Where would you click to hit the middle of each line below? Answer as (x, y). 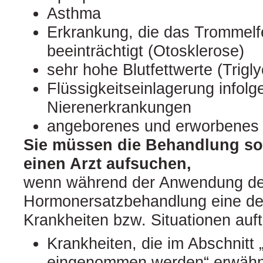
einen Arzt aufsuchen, (107, 163)
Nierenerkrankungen (119, 107)
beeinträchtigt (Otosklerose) (146, 51)
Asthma (74, 13)
